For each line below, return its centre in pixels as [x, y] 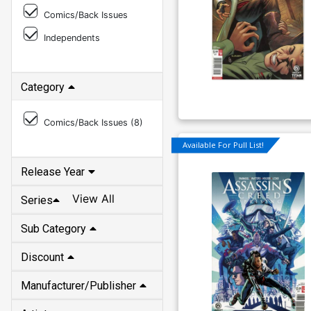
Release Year [53, 171]
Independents [72, 37]
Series [37, 200]
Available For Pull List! [223, 145]
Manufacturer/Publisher [78, 285]
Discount [42, 257]
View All [93, 199]
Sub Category [53, 228]
